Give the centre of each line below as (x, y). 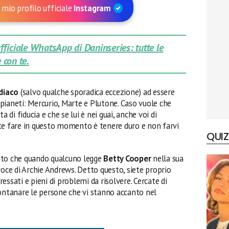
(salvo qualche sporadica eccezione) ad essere (97, 92)
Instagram (93, 8)
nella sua (167, 158)
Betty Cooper (127, 158)
